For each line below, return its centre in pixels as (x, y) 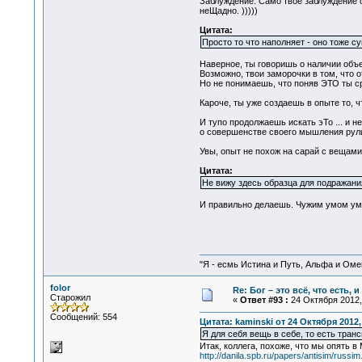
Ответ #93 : (264, 300)
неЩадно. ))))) (228, 11)
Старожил (70, 297)
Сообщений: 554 (83, 317)
